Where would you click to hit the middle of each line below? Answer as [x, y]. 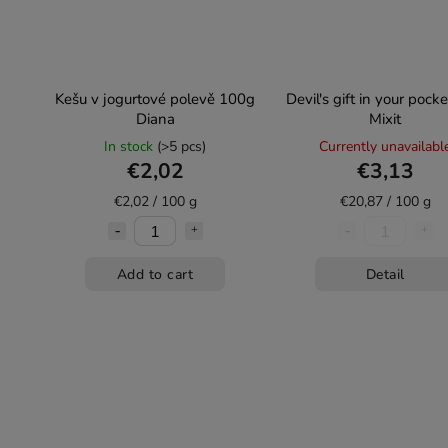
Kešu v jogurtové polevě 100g [155, 99]
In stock [130, 146]
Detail [385, 274]
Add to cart [155, 274]
